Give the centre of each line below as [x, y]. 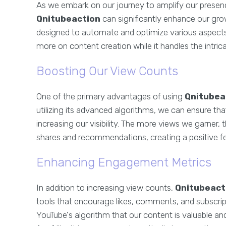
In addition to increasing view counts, [106, 188]
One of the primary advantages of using [110, 96]
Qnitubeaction [68, 19]
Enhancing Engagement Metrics [124, 162]
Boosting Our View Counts [107, 71]
